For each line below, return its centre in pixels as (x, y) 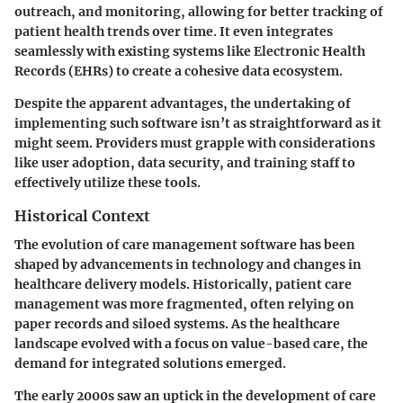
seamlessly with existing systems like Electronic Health (190, 51)
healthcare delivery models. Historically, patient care (183, 285)
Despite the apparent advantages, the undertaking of (183, 103)
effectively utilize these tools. (107, 182)
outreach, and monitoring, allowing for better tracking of (199, 11)
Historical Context (82, 215)
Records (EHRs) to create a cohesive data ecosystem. (179, 71)
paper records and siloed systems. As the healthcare (177, 324)
